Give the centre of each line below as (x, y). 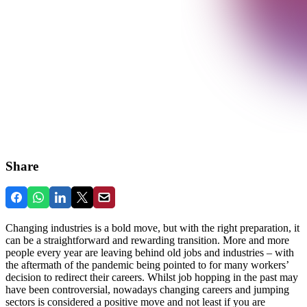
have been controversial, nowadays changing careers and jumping (147, 290)
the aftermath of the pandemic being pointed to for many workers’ (147, 265)
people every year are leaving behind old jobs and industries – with (150, 253)
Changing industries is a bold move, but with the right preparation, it (152, 228)
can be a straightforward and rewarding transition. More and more (147, 241)
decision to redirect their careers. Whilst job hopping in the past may (152, 278)
